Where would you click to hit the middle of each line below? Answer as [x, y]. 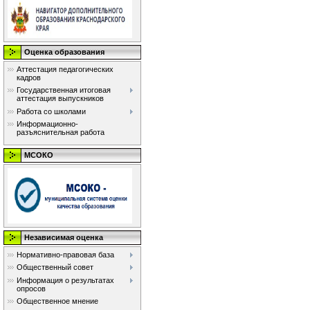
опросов [31, 288]
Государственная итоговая [64, 90]
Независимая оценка [64, 237]
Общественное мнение [57, 301]
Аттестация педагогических [65, 69]
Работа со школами [51, 111]
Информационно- [47, 124]
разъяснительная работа [61, 133]
